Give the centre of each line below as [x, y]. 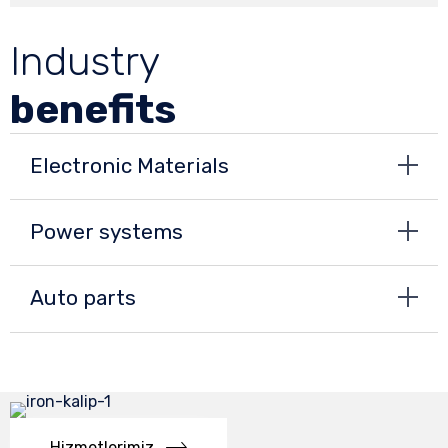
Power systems [106, 232]
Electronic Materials [129, 166]
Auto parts [83, 298]
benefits [93, 109]
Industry [85, 61]
